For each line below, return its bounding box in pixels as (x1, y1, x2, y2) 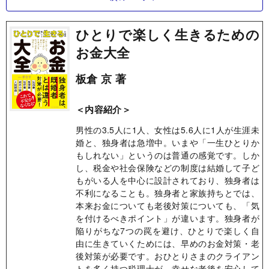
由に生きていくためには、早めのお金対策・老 (76, 237, 259, 249)
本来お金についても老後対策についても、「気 (76, 199, 259, 211)
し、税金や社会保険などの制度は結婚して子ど (76, 162, 259, 174)
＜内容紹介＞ (76, 103, 131, 116)
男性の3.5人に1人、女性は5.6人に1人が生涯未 (76, 124, 259, 136)
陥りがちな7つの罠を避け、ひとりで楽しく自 (76, 225, 259, 237)
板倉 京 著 (76, 71, 126, 86)
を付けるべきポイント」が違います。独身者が (76, 212, 259, 224)
